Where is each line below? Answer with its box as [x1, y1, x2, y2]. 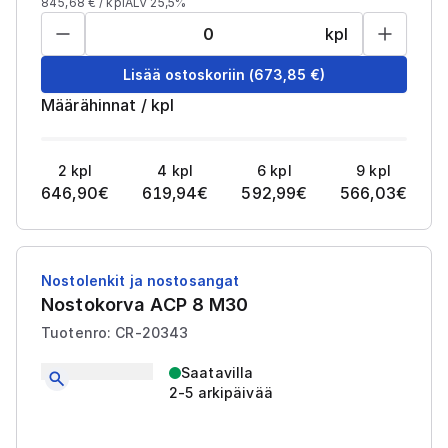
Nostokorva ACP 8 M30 [41, 294, 249, 315]
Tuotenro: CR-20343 [41, 324, 189, 341]
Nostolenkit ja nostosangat [41, 272, 240, 289]
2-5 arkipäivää [169, 384, 273, 401]
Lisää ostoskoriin [123, 65, 245, 83]
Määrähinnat [41, 95, 137, 115]
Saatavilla [181, 364, 254, 381]
